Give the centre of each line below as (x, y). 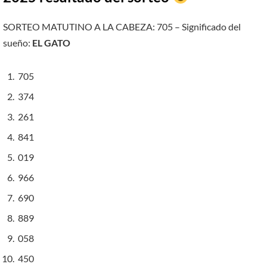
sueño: (18, 42)
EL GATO (51, 42)
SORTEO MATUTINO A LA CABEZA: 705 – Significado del (122, 26)
